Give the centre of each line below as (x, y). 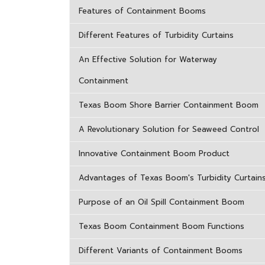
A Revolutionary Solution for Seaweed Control (169, 129)
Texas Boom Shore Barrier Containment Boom (169, 105)
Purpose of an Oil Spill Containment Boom (161, 202)
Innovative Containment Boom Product (154, 153)
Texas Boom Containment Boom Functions (161, 226)
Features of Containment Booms (142, 11)
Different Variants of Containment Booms (161, 251)
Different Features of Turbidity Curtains (156, 35)
